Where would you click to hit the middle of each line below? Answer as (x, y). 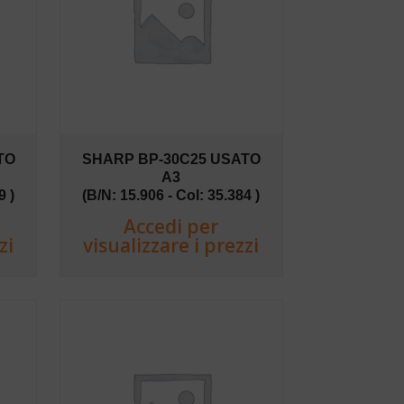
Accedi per (171, 226)
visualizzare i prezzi (171, 245)
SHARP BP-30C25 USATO (171, 159)
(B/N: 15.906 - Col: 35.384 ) (171, 195)
